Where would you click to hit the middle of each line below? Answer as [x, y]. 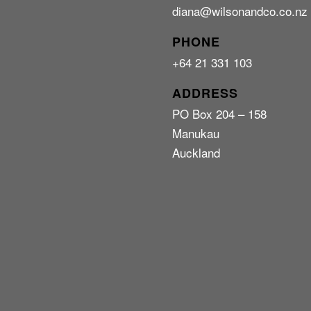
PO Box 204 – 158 [220, 114]
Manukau [196, 133]
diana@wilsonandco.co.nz [240, 11]
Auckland [196, 153]
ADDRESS [205, 93]
